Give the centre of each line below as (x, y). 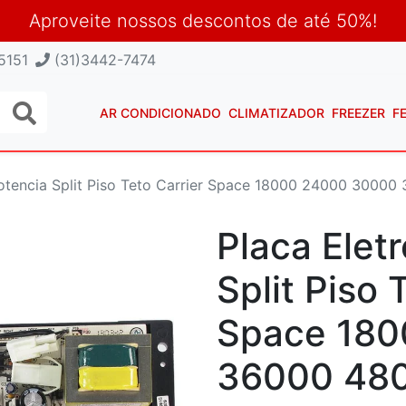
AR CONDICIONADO (160, 112)
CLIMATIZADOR (276, 112)
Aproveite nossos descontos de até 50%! (203, 21)
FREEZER (358, 112)
